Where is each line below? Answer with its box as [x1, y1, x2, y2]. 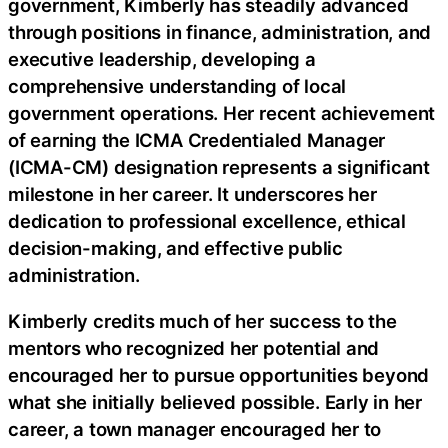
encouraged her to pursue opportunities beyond [8, 363, 430, 386]
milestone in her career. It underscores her [8, 183, 377, 206]
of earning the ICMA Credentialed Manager [8, 129, 386, 152]
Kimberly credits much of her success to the [8, 309, 397, 332]
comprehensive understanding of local [8, 75, 347, 98]
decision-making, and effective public [8, 237, 343, 260]
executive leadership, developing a [8, 48, 316, 71]
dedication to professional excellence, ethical [8, 210, 406, 233]
